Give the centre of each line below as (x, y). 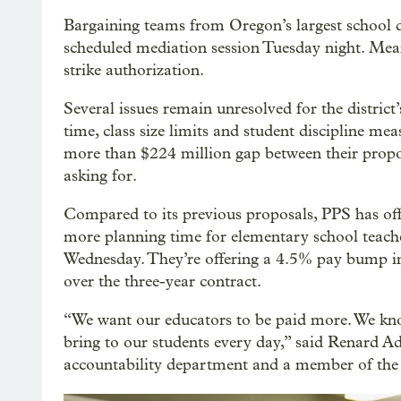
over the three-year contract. (162, 282)
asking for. (100, 176)
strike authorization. (134, 70)
